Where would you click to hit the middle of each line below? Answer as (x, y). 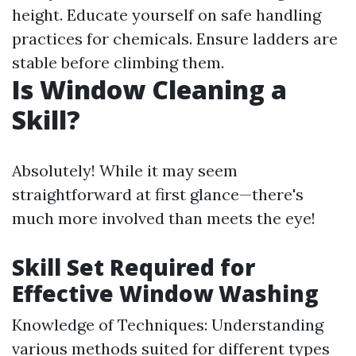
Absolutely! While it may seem (125, 170)
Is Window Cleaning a (149, 89)
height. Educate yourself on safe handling (166, 15)
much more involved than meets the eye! (164, 218)
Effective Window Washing (165, 293)
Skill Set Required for (133, 267)
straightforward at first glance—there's (158, 194)
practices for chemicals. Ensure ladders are (175, 39)
